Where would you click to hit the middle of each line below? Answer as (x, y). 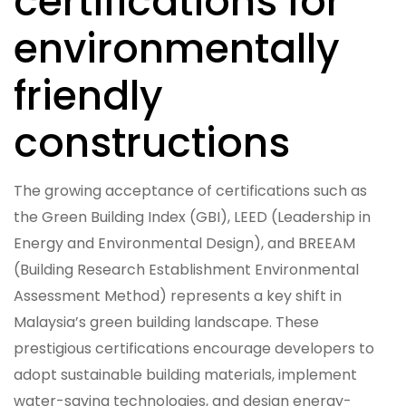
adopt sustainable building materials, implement (185, 374)
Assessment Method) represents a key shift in (178, 295)
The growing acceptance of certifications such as (190, 190)
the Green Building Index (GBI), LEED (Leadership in (192, 217)
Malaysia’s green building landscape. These (166, 322)
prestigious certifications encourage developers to (194, 348)
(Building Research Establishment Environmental (186, 269)
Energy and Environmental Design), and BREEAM (184, 243)
